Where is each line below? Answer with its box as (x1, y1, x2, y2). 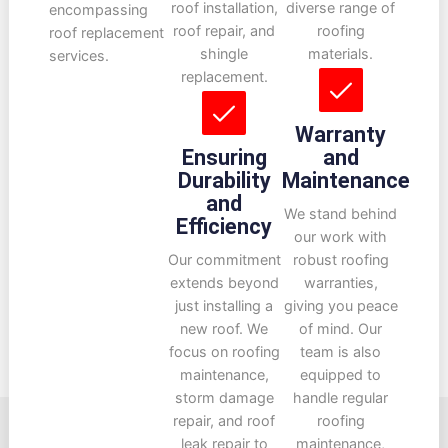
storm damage (174, 389, 274, 407)
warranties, (303, 274, 378, 292)
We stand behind (284, 205, 398, 223)
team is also (300, 343, 382, 361)
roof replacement (48, 24, 164, 42)
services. (48, 47, 109, 65)
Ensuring (181, 145, 267, 171)
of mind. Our (299, 320, 383, 338)
